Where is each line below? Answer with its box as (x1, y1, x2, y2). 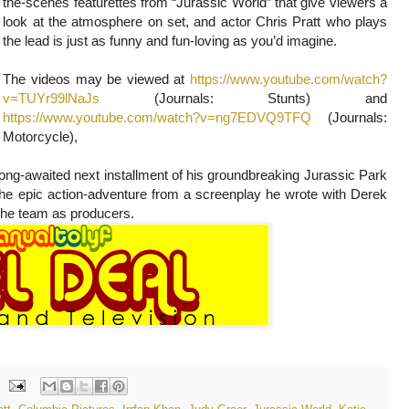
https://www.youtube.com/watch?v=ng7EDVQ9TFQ (3, 109, 312, 125)
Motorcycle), (3, 128, 79, 144)
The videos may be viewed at (3, 70, 190, 87)
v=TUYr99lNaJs (3, 89, 100, 106)
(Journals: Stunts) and (100, 89, 387, 106)
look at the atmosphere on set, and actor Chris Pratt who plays (3, 13, 387, 29)
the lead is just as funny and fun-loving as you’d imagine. (3, 32, 338, 48)
